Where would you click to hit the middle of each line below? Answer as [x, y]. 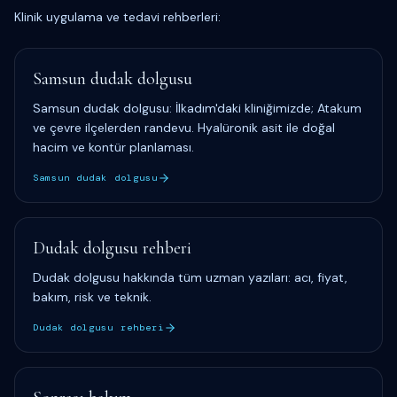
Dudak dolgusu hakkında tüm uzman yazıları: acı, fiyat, [190, 277]
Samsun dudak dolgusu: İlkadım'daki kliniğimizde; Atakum [197, 108]
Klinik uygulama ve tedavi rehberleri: [117, 17]
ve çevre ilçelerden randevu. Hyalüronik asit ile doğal [184, 128]
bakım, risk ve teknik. [92, 297]
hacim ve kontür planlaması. [113, 147]
